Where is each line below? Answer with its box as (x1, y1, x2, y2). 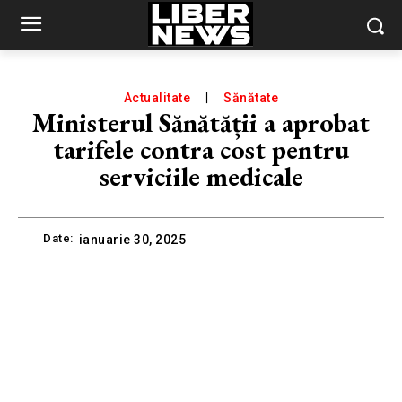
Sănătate (223, 91, 279, 105)
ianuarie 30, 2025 (78, 232, 186, 248)
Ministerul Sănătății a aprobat (32, 105, 370, 140)
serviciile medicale (99, 159, 303, 194)
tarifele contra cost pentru (53, 132, 349, 167)
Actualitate (123, 91, 191, 105)
